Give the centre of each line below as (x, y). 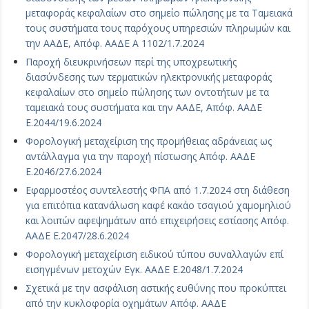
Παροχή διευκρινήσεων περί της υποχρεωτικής (131, 62)
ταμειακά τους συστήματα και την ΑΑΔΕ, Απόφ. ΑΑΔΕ (144, 108)
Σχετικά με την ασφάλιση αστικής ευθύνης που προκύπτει (156, 288)
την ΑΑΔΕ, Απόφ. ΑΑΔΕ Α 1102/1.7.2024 (115, 43)
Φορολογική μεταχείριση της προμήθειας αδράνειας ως (149, 141)
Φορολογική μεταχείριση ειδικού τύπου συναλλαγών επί (155, 255)
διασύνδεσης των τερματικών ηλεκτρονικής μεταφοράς (149, 77)
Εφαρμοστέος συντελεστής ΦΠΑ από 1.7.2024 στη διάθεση (158, 190)
